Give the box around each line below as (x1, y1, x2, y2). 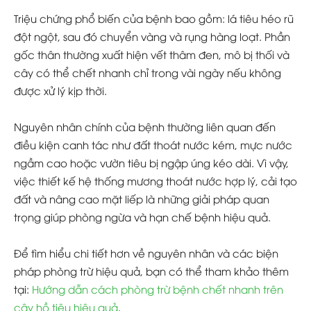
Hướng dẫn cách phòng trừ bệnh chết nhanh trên (32, 282, 283, 296)
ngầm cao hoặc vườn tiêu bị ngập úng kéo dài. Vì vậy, (14, 155, 289, 170)
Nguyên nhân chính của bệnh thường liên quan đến (14, 119, 276, 134)
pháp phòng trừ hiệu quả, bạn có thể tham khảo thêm (14, 264, 289, 278)
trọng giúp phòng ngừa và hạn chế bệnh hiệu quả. (14, 210, 271, 224)
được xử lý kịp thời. (14, 83, 107, 98)
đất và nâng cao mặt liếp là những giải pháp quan (14, 192, 269, 206)
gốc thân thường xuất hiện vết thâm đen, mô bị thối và (14, 47, 289, 62)
